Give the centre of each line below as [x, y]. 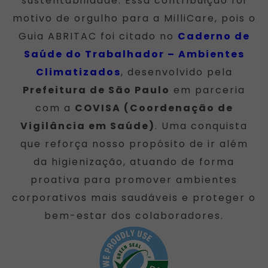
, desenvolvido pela [176, 72]
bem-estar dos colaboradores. [134, 215]
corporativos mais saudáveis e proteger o [134, 197]
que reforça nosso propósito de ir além [134, 144]
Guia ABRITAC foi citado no [98, 36]
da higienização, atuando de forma [134, 162]
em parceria [208, 90]
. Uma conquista [201, 126]
